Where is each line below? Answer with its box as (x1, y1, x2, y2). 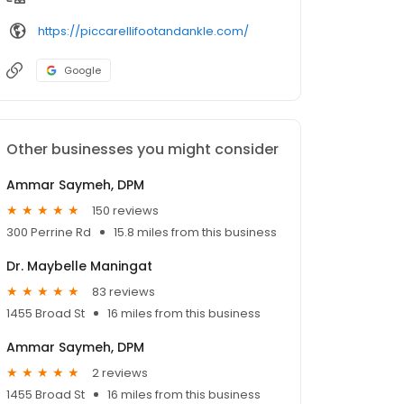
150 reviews (92, 201, 159, 219)
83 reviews (92, 282, 155, 300)
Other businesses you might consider (6, 139, 279, 161)
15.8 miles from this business (114, 224, 277, 242)
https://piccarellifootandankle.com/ (38, 22, 249, 40)
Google (64, 63, 101, 78)
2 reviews (92, 363, 148, 381)
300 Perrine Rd (6, 224, 91, 242)
